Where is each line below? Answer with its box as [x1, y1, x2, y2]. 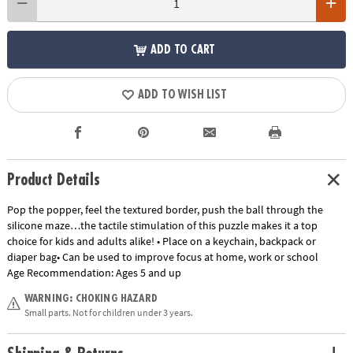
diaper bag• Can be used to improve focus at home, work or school [6, 249, 318, 264]
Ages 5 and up [115, 265, 181, 280]
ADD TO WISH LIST [138, 88, 227, 101]
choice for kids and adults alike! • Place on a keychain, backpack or [6, 233, 316, 248]
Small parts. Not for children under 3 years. [24, 306, 193, 318]
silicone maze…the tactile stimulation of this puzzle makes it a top [6, 217, 318, 232]
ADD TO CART [150, 43, 216, 56]
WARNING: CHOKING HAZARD [24, 292, 158, 303]
